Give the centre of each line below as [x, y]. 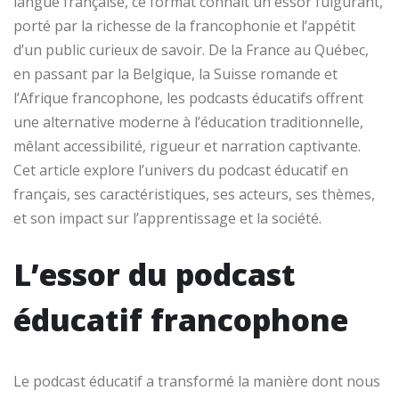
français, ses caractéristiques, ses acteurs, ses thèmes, [194, 194]
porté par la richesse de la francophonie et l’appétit [184, 25]
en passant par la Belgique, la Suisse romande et [175, 73]
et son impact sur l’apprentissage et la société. [167, 218]
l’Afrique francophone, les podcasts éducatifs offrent [188, 98]
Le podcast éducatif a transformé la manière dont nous [197, 381]
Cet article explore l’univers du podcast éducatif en [181, 170]
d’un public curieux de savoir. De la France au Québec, [191, 49]
